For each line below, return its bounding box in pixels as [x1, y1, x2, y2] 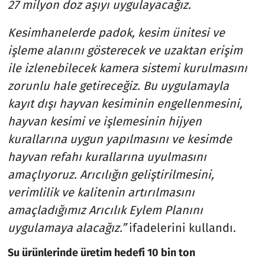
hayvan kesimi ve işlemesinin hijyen [7, 114, 202, 129]
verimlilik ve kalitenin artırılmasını [7, 185, 195, 200]
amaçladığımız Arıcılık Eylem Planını [7, 203, 203, 218]
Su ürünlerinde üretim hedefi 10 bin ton [7, 246, 195, 260]
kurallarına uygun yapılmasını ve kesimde [7, 132, 232, 147]
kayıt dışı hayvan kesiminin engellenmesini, [7, 96, 243, 111]
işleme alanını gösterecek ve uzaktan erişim [7, 43, 243, 58]
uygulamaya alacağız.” [7, 221, 126, 235]
